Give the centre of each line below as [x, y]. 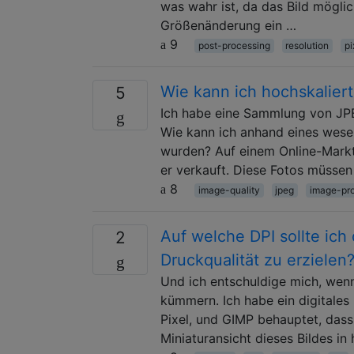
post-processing [234, 45]
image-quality [229, 190]
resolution [307, 45]
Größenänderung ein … [228, 25]
